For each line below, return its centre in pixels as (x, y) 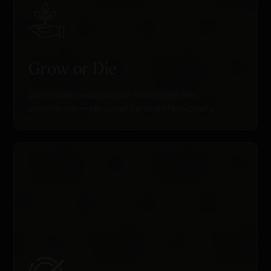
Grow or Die (73, 68)
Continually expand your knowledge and (113, 95)
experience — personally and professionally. (122, 108)
